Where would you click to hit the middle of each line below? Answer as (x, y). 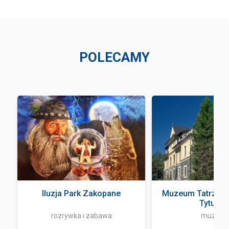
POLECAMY (114, 58)
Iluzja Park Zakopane (81, 194)
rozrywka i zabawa (81, 216)
